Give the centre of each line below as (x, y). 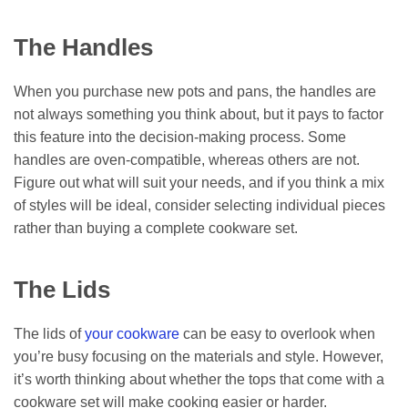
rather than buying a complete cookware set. (158, 229)
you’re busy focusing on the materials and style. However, (199, 356)
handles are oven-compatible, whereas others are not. (187, 160)
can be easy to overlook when (277, 333)
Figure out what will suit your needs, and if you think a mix (199, 183)
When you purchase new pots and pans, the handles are (195, 92)
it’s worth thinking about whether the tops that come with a (199, 379)
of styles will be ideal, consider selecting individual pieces (199, 206)
